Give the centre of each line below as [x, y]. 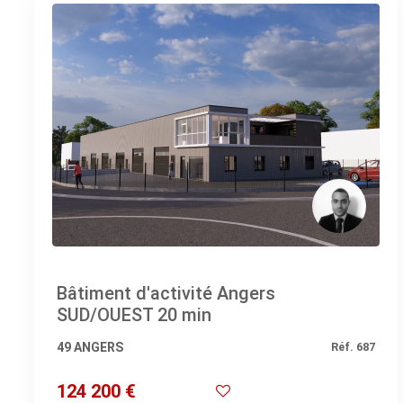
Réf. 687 [354, 346]
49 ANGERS [90, 347]
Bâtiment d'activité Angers [166, 293]
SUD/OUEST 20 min [134, 314]
